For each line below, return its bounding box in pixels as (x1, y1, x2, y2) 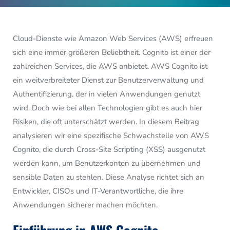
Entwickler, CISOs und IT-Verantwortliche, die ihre (13, 185, 183, 196)
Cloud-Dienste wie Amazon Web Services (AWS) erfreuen (13, 33, 213, 44)
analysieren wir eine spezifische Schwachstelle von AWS (13, 130, 209, 141)
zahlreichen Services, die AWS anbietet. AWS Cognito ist (13, 61, 207, 71)
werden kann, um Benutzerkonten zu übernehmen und (13, 158, 201, 168)
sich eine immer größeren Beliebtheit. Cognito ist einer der (13, 47, 210, 57)
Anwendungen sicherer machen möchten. (13, 199, 158, 210)
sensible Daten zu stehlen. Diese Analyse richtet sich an (13, 171, 204, 182)
